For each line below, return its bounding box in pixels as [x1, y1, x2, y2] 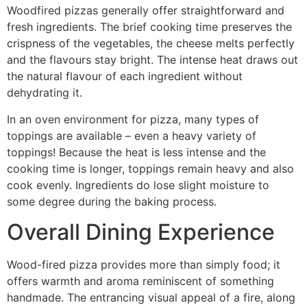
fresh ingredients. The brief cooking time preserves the [7, 20, 292, 34]
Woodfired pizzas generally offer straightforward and [7, 3, 284, 18]
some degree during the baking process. [7, 194, 220, 208]
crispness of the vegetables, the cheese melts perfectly [7, 36, 295, 51]
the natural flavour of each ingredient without [7, 69, 243, 84]
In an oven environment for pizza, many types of [7, 112, 259, 126]
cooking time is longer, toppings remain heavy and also [7, 161, 294, 175]
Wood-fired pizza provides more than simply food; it [7, 258, 280, 272]
